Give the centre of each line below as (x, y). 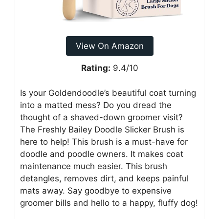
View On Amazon (109, 46)
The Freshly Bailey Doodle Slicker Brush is (102, 129)
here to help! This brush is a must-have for (104, 142)
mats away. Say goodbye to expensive (96, 190)
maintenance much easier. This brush (94, 166)
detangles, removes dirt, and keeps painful (104, 178)
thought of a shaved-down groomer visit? (101, 117)
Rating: (96, 68)
